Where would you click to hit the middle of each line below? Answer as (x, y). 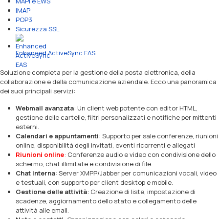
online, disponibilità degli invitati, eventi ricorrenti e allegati (105, 145)
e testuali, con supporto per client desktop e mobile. (94, 182)
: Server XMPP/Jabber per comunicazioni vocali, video (136, 173)
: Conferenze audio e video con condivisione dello (140, 154)
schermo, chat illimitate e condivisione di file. (84, 164)
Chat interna (35, 173)
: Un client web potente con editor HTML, (136, 108)
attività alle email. (42, 210)
